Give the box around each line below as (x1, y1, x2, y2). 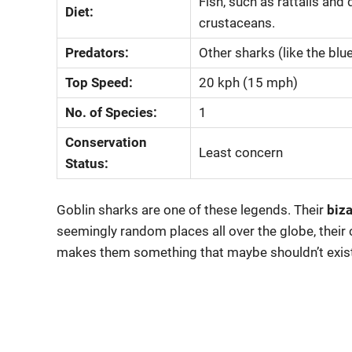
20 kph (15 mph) (199, 75, 299, 90)
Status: (65, 156, 109, 171)
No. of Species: (65, 104, 158, 120)
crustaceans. (199, 15, 276, 31)
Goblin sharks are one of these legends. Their (57, 201, 327, 218)
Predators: (65, 45, 130, 60)
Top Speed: (65, 75, 134, 90)
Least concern (199, 145, 284, 160)
